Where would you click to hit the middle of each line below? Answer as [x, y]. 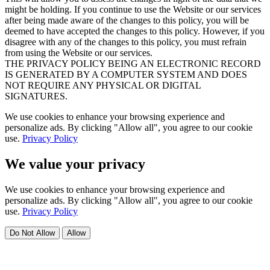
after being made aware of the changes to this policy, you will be [127, 20]
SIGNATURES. [36, 96]
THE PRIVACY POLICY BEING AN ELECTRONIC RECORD [133, 63]
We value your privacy [75, 164]
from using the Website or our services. [79, 52]
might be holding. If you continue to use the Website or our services [133, 9]
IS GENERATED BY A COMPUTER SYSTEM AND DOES [126, 74]
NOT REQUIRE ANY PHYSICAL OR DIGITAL [103, 85]
